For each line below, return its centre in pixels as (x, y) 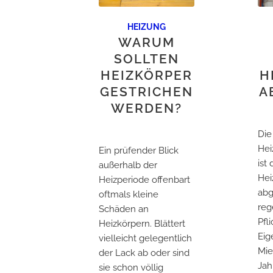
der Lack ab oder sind (144, 253)
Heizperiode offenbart (144, 179)
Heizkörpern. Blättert (142, 223)
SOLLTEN (146, 58)
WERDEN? (146, 108)
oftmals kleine (129, 194)
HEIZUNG (146, 27)
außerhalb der (128, 165)
